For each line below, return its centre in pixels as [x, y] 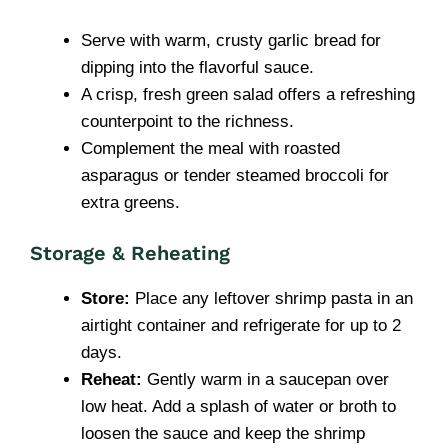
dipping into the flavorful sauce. [197, 67]
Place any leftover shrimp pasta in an [271, 298]
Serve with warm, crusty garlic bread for [231, 40]
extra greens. [130, 202]
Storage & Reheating [130, 253]
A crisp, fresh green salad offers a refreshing [248, 94]
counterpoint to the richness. [187, 121]
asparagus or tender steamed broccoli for [235, 175]
